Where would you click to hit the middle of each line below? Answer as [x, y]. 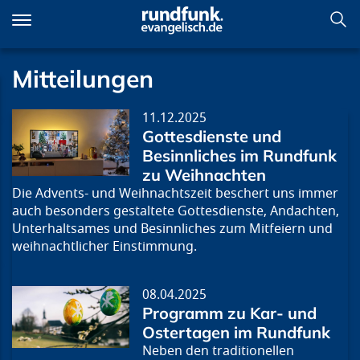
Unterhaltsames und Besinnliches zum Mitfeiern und [172, 229]
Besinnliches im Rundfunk [240, 156]
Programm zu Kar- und [230, 313]
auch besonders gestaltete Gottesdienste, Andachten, [176, 212]
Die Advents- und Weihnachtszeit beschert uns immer [175, 194]
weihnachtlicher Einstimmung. [104, 247]
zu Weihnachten [205, 175]
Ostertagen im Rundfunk [237, 333]
